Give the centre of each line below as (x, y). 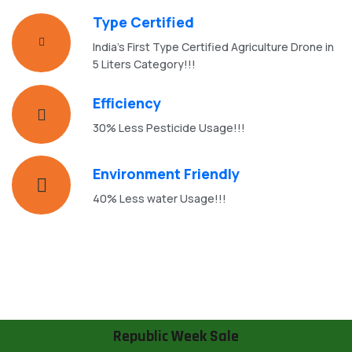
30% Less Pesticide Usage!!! (169, 127)
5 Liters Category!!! (144, 64)
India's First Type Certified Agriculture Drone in (213, 47)
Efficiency (127, 103)
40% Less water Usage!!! (159, 198)
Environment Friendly (166, 173)
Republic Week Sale (176, 336)
